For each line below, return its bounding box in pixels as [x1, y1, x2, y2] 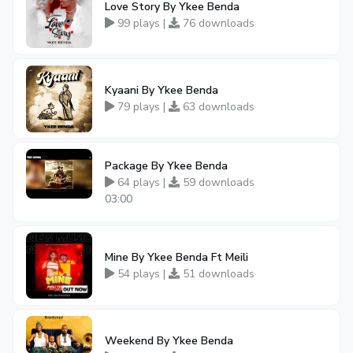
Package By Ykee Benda [105, 158, 228, 173]
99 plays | [114, 16, 169, 31]
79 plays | [114, 99, 169, 114]
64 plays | [114, 174, 169, 190]
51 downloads [180, 266, 255, 281]
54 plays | [114, 266, 169, 281]
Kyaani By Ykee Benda [105, 83, 218, 98]
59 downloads [180, 174, 255, 190]
